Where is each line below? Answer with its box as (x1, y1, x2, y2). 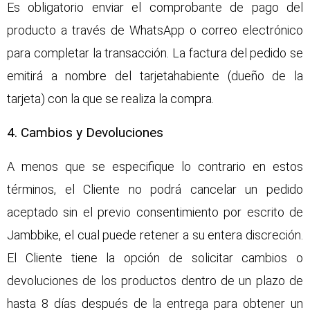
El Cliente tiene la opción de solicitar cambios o (7, 250, 303, 265)
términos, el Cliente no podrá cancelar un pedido (7, 181, 303, 197)
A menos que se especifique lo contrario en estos (7, 158, 303, 174)
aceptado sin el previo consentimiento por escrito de (7, 204, 303, 219)
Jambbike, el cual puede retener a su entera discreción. (7, 227, 303, 242)
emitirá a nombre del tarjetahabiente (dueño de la (7, 69, 303, 84)
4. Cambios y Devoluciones (7, 124, 163, 140)
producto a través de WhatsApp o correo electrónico (7, 23, 303, 38)
